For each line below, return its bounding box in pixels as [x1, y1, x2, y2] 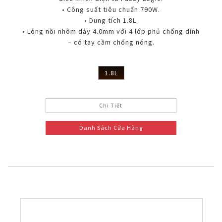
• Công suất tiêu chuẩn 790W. [62, 5, 160, 14]
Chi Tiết [99, 102, 123, 110]
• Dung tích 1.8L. [84, 16, 138, 25]
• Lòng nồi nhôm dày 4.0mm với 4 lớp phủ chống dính [22, 27, 200, 36]
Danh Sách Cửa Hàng [79, 124, 143, 132]
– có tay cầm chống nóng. [67, 38, 155, 47]
